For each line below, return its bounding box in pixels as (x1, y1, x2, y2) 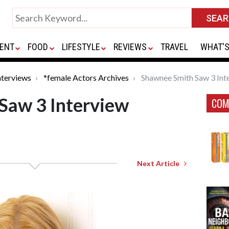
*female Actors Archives (43, 73, 129, 82)
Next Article (137, 159, 184, 168)
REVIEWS (113, 41, 147, 52)
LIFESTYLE (61, 41, 100, 52)
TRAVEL (160, 41, 188, 52)
